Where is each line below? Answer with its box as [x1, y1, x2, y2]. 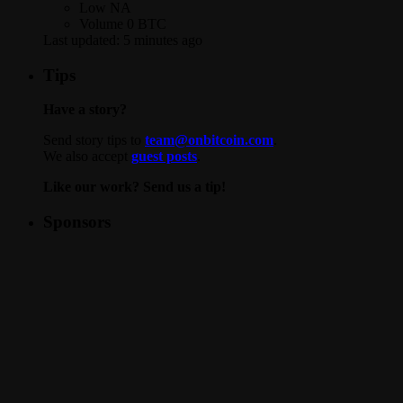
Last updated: [43, 31, 123, 48]
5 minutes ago [123, 31, 202, 48]
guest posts [131, 148, 197, 165]
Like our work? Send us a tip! [43, 179, 226, 195]
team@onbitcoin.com [145, 132, 273, 148]
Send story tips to [43, 132, 145, 148]
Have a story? [43, 102, 127, 118]
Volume [79, 15, 127, 31]
